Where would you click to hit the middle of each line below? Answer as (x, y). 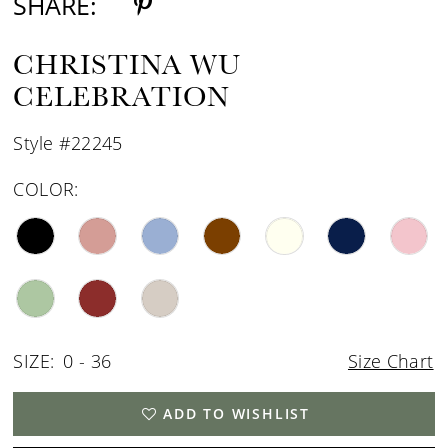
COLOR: (46, 188)
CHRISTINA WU (127, 64)
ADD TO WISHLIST (237, 413)
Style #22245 (68, 142)
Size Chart (390, 360)
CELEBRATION (121, 96)
